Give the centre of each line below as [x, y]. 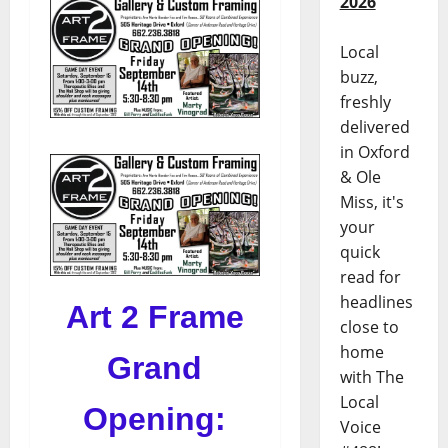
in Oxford [374, 152]
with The [371, 377]
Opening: [155, 418]
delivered [374, 127]
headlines [376, 302]
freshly [365, 102]
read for [370, 277]
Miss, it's [371, 202]
